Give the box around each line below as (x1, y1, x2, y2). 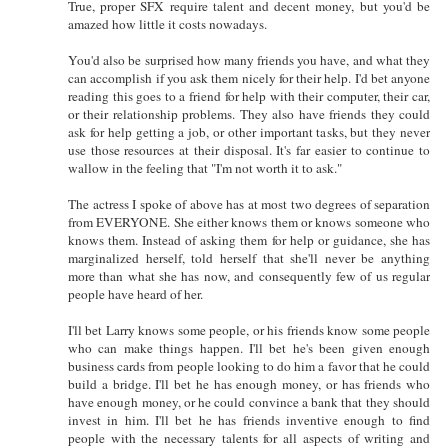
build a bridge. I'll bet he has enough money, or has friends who (68, 374, 430, 393)
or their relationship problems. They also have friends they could (68, 104, 430, 123)
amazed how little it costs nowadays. (68, 14, 267, 33)
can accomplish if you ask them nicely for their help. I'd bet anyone (68, 68, 430, 87)
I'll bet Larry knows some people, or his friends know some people (68, 320, 430, 339)
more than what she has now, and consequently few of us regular (68, 266, 430, 285)
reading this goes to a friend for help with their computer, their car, (68, 86, 430, 105)
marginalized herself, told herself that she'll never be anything (68, 248, 430, 267)
